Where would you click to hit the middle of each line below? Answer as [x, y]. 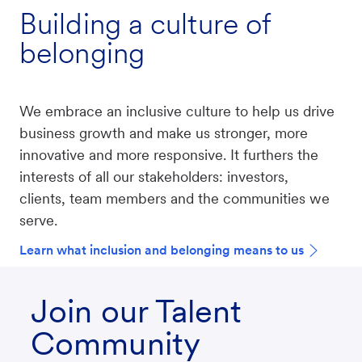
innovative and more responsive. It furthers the [169, 154]
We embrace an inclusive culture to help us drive [177, 111]
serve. [38, 220]
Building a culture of [145, 23]
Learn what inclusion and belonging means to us [162, 250]
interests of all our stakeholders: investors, [154, 176]
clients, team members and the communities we [175, 198]
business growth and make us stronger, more [164, 133]
